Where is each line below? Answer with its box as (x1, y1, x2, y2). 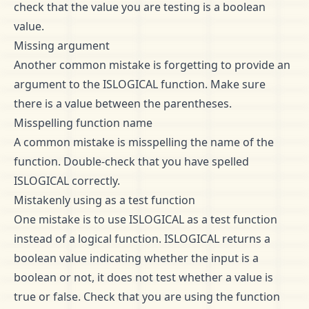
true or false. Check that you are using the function (14, 289, 280, 304)
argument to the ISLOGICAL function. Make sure (14, 77, 266, 92)
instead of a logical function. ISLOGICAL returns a (14, 231, 270, 246)
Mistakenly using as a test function (14, 192, 195, 208)
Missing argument (14, 38, 110, 53)
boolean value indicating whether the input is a (14, 250, 259, 266)
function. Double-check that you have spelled (14, 154, 249, 169)
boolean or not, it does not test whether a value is (14, 270, 273, 285)
